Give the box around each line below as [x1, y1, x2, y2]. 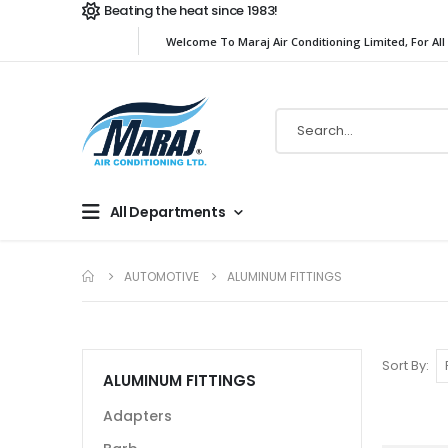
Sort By [382, 356, 426, 375]
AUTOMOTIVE [124, 267, 199, 285]
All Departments [109, 201, 226, 222]
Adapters [103, 406, 172, 426]
